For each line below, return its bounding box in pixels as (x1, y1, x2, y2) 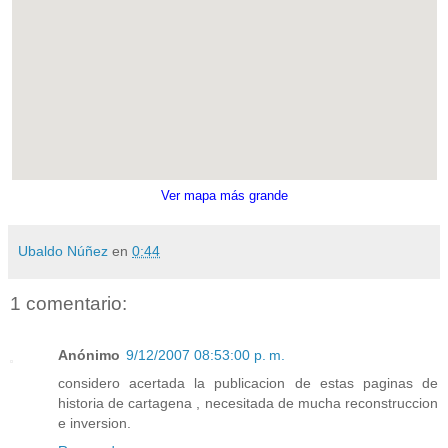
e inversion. (58, 415, 131, 432)
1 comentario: (10, 292, 127, 314)
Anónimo (58, 347, 120, 364)
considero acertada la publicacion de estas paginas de (58, 375, 438, 392)
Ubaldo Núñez (18, 242, 108, 259)
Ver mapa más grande (160, 187, 288, 203)
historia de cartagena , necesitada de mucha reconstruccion (58, 395, 438, 412)
